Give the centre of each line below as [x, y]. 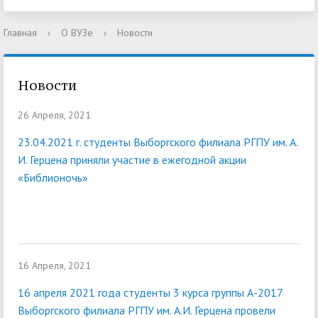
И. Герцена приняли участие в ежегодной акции [132, 160]
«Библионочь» [53, 178]
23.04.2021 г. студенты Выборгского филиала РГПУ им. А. [158, 142]
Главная [20, 33]
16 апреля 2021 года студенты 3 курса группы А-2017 [150, 293]
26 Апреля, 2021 [54, 115]
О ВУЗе [77, 33]
